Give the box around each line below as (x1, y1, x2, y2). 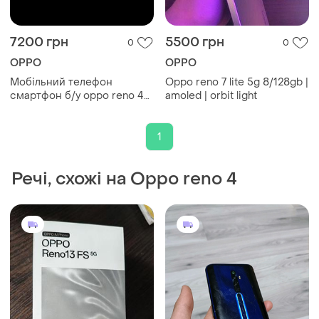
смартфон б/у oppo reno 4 (10, 89, 144, 103)
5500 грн (165, 34, 224, 51)
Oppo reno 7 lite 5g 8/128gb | (165, 75, 308, 90)
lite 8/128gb (10, 103, 68, 117)
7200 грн (10, 34, 68, 51)
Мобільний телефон (10, 75, 113, 90)
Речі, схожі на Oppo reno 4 (11, 168, 237, 191)
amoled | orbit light (165, 89, 257, 103)
